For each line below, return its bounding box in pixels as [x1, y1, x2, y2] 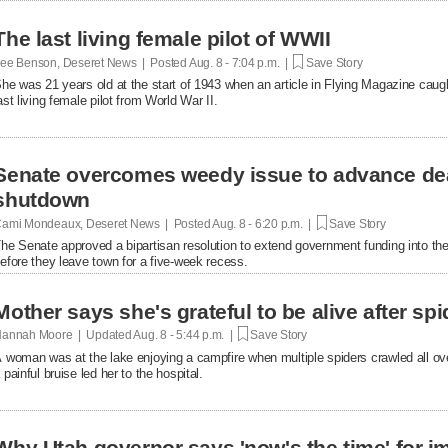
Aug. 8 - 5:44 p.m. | [131, 327, 238, 342]
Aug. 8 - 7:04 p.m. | [187, 55, 294, 70]
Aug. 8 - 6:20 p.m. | [210, 216, 317, 231]
